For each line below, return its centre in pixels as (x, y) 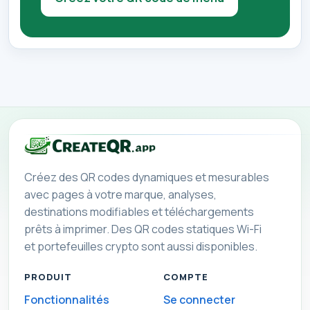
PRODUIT (48, 277)
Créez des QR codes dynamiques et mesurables (146, 177)
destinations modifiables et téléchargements (139, 212)
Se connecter (199, 299)
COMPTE (186, 277)
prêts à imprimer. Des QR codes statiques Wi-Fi (143, 229)
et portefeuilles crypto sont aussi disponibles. (140, 247)
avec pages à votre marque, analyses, (120, 195)
